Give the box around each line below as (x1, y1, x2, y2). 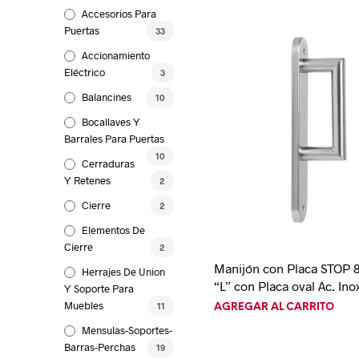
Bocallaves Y (82, 115, 140, 128)
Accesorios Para (82, 6, 156, 20)
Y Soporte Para (64, 281, 134, 295)
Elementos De (82, 223, 145, 236)
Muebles (64, 298, 103, 312)
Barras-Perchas (64, 340, 135, 353)
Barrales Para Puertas (64, 131, 164, 145)
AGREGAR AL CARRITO (214, 302, 335, 313)
